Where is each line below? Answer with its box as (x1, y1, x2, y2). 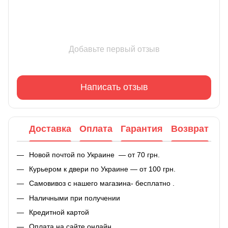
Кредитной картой (29, 208, 89, 217)
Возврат (171, 124, 209, 134)
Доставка (29, 124, 71, 134)
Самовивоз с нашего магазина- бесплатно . (29, 179, 175, 188)
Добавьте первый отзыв (68, 44, 160, 53)
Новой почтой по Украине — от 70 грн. (29, 150, 160, 159)
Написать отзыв (80, 82, 148, 92)
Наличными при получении (29, 193, 120, 202)
